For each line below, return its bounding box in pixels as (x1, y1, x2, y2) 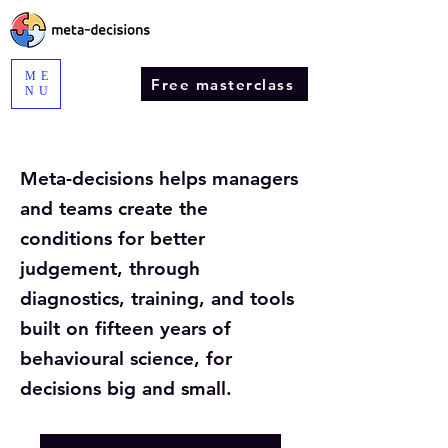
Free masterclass (151, 74, 294, 94)
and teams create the (20, 197, 208, 220)
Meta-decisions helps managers (20, 167, 298, 190)
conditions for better (20, 227, 205, 250)
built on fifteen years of (20, 317, 231, 340)
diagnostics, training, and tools (20, 287, 294, 310)
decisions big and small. (20, 377, 232, 400)
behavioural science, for (20, 347, 232, 370)
